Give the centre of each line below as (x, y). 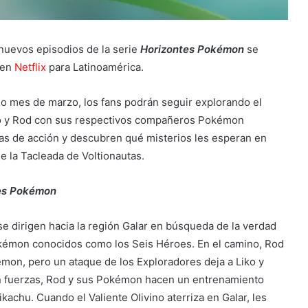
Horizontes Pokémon (192, 49)
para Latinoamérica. (95, 67)
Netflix (30, 67)
